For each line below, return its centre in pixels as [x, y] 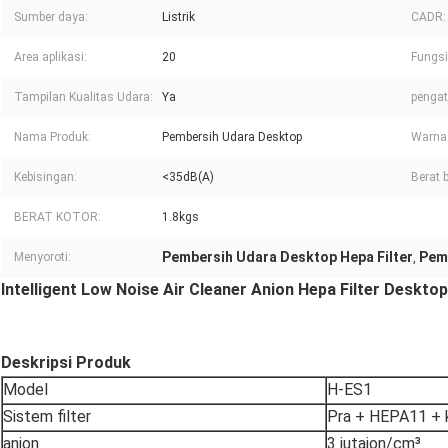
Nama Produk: [52, 137]
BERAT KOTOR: [57, 217]
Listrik [178, 17]
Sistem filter [47, 417]
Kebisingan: [45, 177]
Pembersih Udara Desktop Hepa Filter [287, 257]
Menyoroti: [42, 257]
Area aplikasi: [50, 57]
